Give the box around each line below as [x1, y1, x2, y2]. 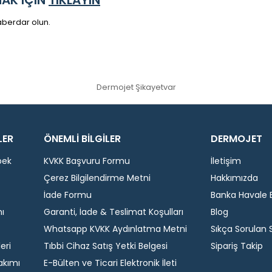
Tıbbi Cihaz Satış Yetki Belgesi [43, 240, 168, 253]
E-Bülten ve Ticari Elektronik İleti [43, 257, 177, 270]
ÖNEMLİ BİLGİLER [43, 132, 121, 146]
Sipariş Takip [210, 240, 263, 253]
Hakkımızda [210, 172, 258, 185]
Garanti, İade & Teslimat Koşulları [43, 206, 183, 219]
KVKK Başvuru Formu [43, 155, 130, 168]
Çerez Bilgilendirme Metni [43, 172, 151, 185]
